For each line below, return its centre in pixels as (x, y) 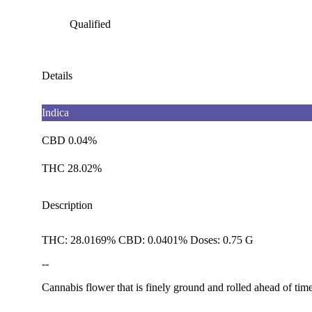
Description (67, 205)
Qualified (90, 24)
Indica (55, 112)
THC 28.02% (72, 168)
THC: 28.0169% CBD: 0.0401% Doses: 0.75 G (148, 240)
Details (57, 75)
